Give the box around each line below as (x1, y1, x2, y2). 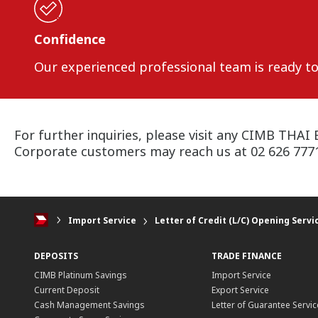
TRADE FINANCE (211, 249, 282, 262)
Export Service (211, 283, 269, 296)
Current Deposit (34, 283, 99, 296)
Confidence (34, 31, 106, 48)
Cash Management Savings (34, 298, 145, 311)
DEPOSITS (34, 249, 78, 262)
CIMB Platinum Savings (34, 268, 127, 281)
